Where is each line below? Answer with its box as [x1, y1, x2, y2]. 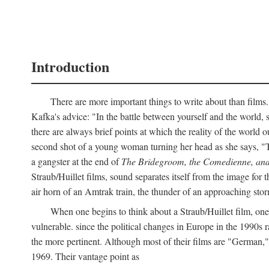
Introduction [31, 56, 109, 77]
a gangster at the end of [31, 155, 121, 168]
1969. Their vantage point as [31, 250, 139, 262]
